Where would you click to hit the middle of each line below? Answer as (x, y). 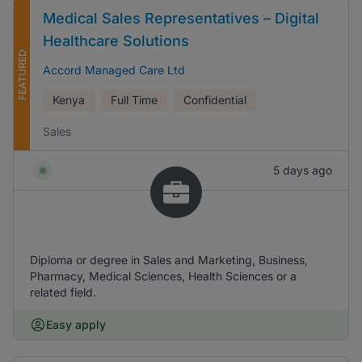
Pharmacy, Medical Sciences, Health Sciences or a (163, 276)
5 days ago (303, 170)
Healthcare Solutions (116, 41)
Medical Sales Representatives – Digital (181, 18)
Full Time (134, 100)
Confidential (215, 100)
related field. (63, 292)
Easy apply (76, 324)
